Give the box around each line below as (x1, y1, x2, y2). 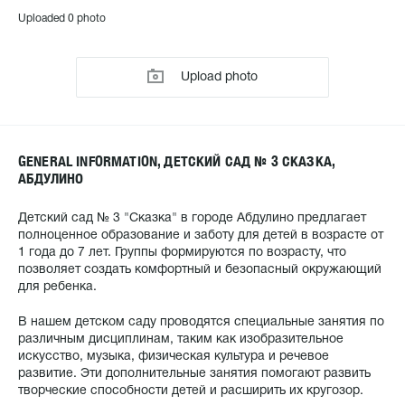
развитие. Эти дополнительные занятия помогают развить (18, 368, 371, 380)
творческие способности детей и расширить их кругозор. (18, 385, 363, 397)
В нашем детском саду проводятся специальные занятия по (18, 316, 384, 328)
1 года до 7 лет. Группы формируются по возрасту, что (18, 247, 346, 259)
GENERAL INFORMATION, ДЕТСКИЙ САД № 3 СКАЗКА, (18, 153, 335, 170)
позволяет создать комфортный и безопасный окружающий (18, 264, 381, 276)
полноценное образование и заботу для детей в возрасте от (18, 230, 383, 241)
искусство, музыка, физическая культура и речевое (18, 351, 329, 363)
